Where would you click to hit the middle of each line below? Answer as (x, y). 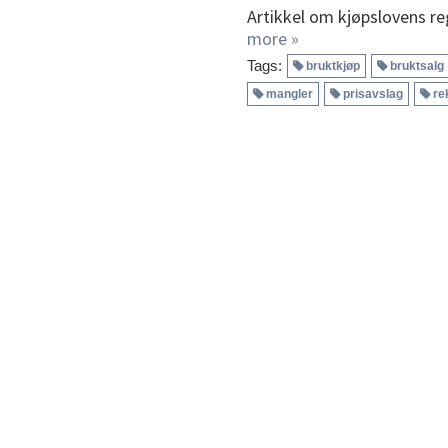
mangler (289, 93)
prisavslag (373, 93)
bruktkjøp (333, 65)
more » (273, 38)
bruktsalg (417, 65)
